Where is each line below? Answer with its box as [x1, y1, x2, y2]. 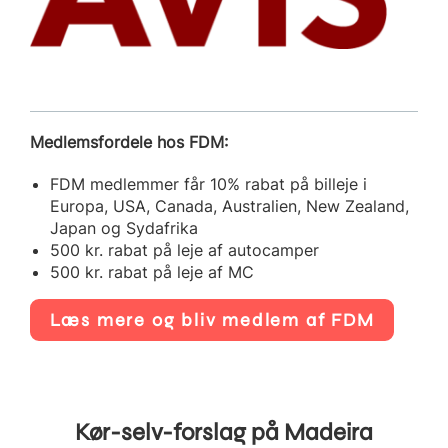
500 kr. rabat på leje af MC [50, 262, 254, 283]
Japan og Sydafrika [50, 218, 198, 239]
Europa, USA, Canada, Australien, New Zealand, [50, 196, 409, 217]
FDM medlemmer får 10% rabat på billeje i [50, 174, 367, 195]
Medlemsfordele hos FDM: [30, 132, 228, 153]
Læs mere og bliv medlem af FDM [49, 308, 375, 331]
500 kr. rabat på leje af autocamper [50, 240, 319, 261]
